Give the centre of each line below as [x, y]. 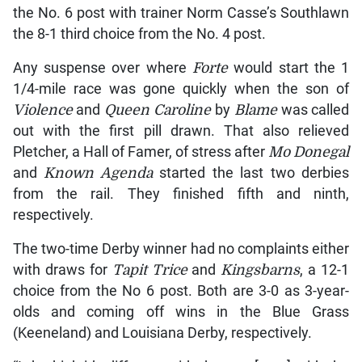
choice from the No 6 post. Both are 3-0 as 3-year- [181, 291]
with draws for [62, 270]
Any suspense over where [102, 68]
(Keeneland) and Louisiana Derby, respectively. [162, 333]
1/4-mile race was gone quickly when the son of [181, 89]
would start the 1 [292, 68]
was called [315, 110]
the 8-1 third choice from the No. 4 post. [139, 34]
